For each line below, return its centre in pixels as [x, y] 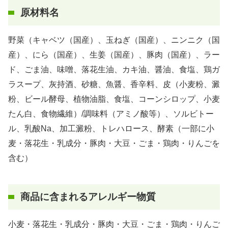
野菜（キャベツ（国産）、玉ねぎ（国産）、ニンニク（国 [114, 40]
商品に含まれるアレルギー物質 [88, 197]
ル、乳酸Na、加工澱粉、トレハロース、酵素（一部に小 [111, 128]
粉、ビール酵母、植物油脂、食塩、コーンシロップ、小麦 [114, 99]
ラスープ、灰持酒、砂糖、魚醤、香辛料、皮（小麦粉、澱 [114, 84]
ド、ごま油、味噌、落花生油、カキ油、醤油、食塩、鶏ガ [114, 69]
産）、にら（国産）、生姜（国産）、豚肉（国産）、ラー [114, 54]
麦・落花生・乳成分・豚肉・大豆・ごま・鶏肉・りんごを [114, 143]
